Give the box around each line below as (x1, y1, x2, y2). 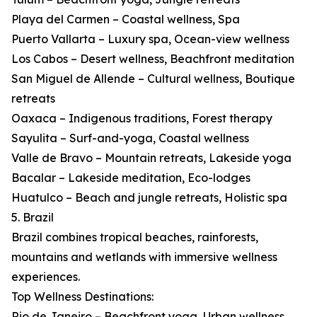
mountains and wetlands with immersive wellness (11, 250, 277, 265)
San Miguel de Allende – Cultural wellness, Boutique (11, 71, 295, 86)
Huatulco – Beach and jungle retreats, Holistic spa (11, 190, 287, 205)
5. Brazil (11, 210, 54, 225)
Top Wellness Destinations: (11, 289, 154, 304)
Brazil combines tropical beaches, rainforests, (11, 230, 258, 245)
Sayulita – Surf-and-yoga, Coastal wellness (11, 131, 249, 146)
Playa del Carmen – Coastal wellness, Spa (11, 12, 240, 27)
